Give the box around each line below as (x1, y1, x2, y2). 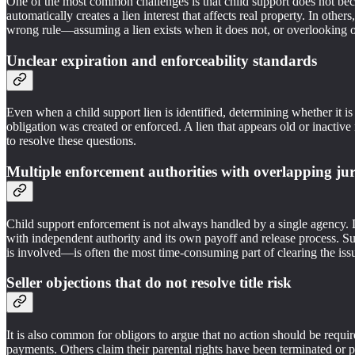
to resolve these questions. (6, 134, 136, 148)
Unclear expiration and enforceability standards (6, 52, 317, 69)
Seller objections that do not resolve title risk (6, 274, 292, 292)
